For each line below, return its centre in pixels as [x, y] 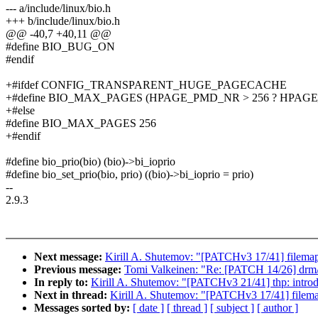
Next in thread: [72, 295]
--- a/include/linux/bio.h [58, 9]
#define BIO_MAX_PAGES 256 [81, 124]
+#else [20, 111]
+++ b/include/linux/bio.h [63, 21]
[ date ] [148, 308]
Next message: [70, 257]
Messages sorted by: [83, 308]
